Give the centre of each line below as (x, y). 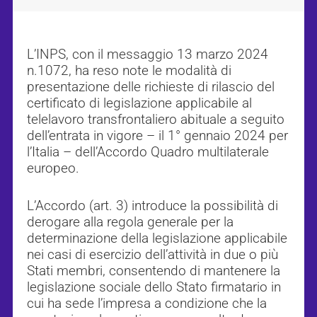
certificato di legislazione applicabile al (139, 103)
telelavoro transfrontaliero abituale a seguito (156, 120)
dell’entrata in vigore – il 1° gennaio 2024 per (157, 136)
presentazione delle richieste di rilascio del (151, 87)
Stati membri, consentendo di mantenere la (154, 271)
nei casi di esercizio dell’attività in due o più (152, 255)
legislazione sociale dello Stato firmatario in (154, 287)
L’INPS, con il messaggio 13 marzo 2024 (148, 54)
